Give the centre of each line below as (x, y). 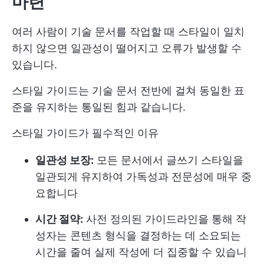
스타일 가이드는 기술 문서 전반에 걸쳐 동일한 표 (128, 90)
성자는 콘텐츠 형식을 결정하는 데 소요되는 (138, 235)
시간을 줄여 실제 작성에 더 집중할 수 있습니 (141, 252)
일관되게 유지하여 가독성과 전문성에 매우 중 (143, 176)
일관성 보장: (65, 160)
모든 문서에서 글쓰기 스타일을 (169, 160)
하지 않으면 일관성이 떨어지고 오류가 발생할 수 (127, 48)
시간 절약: (59, 219)
